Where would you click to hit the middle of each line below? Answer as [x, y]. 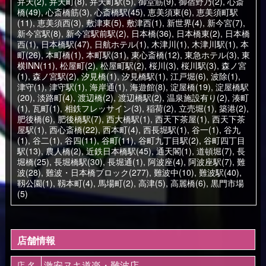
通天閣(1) [174, 151]
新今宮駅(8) [39, 33]
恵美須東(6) [170, 12]
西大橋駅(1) [128, 119]
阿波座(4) [165, 161]
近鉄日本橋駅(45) [118, 151]
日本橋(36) [151, 33]
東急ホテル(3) [210, 55]
